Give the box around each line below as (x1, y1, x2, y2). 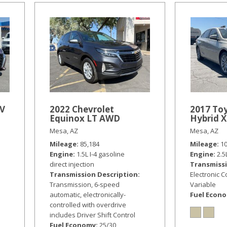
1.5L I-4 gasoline (77, 149, 125, 159)
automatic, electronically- (50, 190, 126, 199)
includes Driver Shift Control (50, 210, 136, 219)
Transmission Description (50, 170, 138, 179)
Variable (190, 180, 216, 189)
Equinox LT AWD (50, 112, 121, 124)
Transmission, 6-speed (50, 180, 120, 189)
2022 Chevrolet (50, 103, 115, 115)
